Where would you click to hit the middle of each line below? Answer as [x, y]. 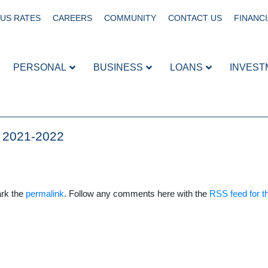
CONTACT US [195, 18]
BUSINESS [118, 67]
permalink [45, 194]
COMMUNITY [130, 18]
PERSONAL [40, 67]
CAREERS [72, 18]
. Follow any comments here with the [137, 194]
